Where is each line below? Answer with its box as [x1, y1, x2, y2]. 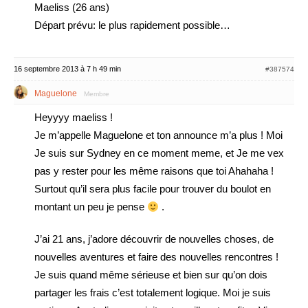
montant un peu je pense [34, 201, 147, 212]
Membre [84, 90, 109, 98]
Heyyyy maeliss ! [34, 111, 113, 123]
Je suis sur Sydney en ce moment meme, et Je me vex [34, 147, 284, 159]
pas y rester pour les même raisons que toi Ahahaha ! [34, 165, 274, 177]
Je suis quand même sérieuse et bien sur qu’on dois [34, 269, 267, 280]
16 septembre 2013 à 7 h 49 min [14, 65, 121, 73]
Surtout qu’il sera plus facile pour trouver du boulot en [34, 183, 271, 195]
